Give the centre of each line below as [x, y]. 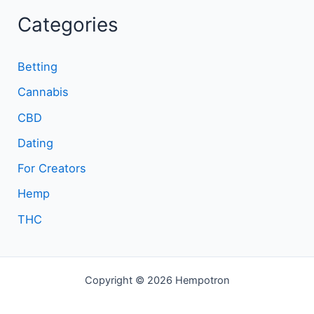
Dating [36, 143]
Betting [38, 66]
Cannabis [43, 92]
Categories [68, 25]
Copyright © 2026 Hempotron [157, 280]
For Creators [52, 169]
